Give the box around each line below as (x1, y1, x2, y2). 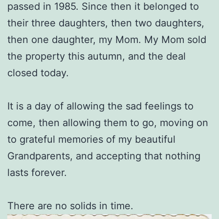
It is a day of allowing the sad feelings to (7, 100, 194, 112)
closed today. (7, 67, 69, 79)
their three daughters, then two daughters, (7, 17, 204, 29)
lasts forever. (7, 167, 67, 178)
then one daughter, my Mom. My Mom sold (7, 34, 206, 45)
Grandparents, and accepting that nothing (7, 150, 200, 162)
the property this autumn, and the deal (7, 50, 186, 62)
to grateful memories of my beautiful (7, 133, 175, 145)
